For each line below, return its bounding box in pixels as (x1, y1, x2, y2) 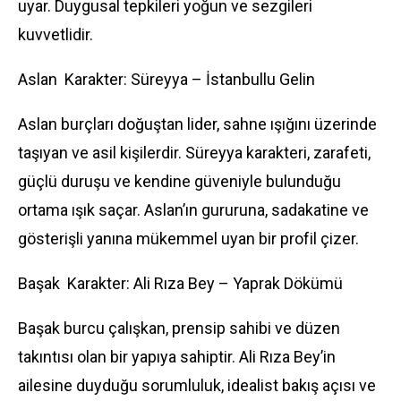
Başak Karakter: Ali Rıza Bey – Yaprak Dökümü (18, 274, 343, 293)
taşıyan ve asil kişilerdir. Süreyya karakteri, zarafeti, (18, 143, 371, 162)
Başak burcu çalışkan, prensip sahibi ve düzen (18, 319, 340, 337)
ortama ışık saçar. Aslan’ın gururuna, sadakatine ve (18, 200, 369, 219)
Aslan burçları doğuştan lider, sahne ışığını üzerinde (18, 115, 377, 133)
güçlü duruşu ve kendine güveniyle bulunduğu (18, 172, 341, 191)
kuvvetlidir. (18, 25, 93, 44)
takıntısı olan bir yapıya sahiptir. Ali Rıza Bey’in (18, 347, 336, 366)
